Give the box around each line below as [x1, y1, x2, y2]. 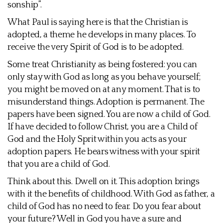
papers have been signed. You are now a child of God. [7, 110, 211, 119]
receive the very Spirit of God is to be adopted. [7, 42, 184, 52]
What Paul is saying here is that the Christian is [7, 17, 188, 27]
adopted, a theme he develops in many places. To [7, 30, 196, 40]
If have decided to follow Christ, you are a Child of [7, 122, 198, 132]
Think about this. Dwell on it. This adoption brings [7, 177, 200, 187]
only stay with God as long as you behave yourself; [7, 72, 201, 82]
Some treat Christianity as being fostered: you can [7, 60, 198, 70]
